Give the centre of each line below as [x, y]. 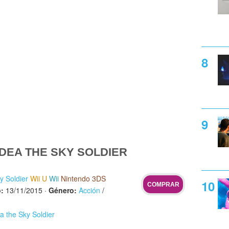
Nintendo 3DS [83, 179]
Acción [89, 190]
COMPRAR [163, 184]
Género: [63, 190]
